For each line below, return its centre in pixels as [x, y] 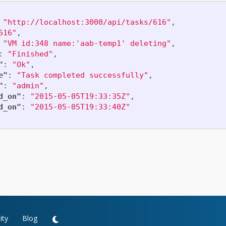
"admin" [28, 86]
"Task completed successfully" [82, 75]
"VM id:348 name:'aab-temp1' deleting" [87, 43]
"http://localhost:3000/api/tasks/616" [87, 22]
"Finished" [30, 54]
